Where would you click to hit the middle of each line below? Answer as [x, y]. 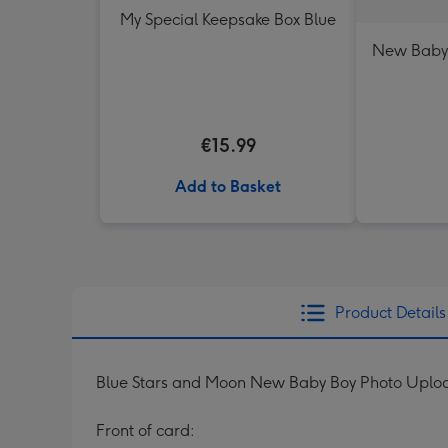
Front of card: [145, 430]
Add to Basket [228, 186]
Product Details [390, 312]
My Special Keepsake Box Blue [228, 19]
